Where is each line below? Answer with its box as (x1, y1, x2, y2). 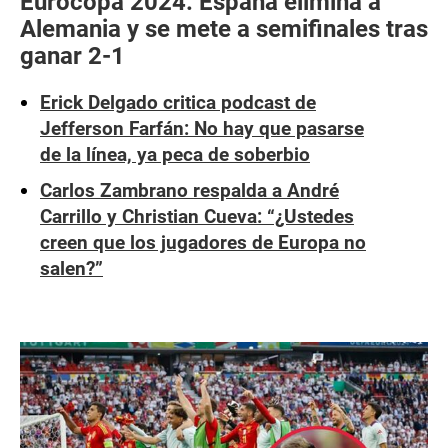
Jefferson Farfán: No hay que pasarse (40, 117, 364, 140)
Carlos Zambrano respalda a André (40, 179, 339, 202)
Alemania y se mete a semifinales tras (20, 15, 428, 43)
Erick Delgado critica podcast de (40, 91, 316, 114)
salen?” (40, 257, 103, 280)
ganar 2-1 (20, 42, 125, 70)
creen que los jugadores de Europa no (40, 231, 366, 254)
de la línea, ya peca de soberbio (40, 143, 310, 166)
